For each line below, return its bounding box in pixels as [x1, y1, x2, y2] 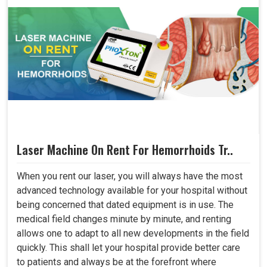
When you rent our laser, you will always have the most [17, 170, 243, 182]
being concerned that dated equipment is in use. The [17, 198, 234, 210]
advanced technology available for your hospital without [17, 184, 247, 196]
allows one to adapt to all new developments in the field [17, 227, 249, 239]
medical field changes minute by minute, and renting [17, 213, 231, 225]
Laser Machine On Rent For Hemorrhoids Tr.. [17, 140, 233, 159]
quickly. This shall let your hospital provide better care [17, 241, 240, 253]
